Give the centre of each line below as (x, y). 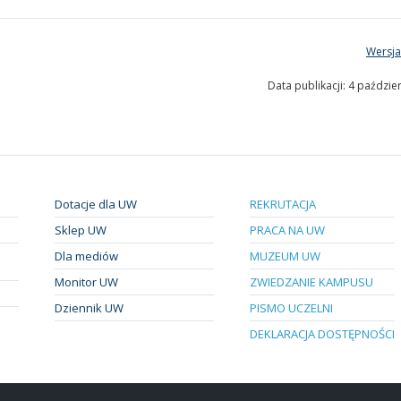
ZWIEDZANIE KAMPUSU (312, 282)
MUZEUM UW (286, 256)
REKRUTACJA (283, 204)
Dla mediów (86, 256)
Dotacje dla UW (95, 204)
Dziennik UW (89, 307)
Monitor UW (86, 282)
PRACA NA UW (288, 230)
